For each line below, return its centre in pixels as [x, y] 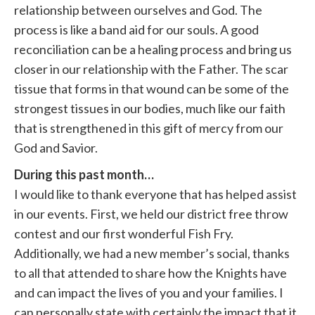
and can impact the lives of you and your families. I [149, 293]
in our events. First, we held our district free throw [151, 214]
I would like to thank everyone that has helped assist [155, 194]
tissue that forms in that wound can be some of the [152, 89]
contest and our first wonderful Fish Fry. [124, 234]
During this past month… [84, 175]
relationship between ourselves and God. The [138, 10]
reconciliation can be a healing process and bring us [153, 50]
